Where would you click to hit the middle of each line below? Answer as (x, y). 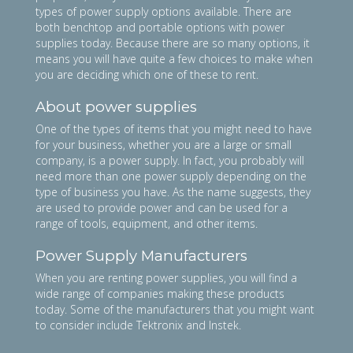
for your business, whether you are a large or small (163, 144)
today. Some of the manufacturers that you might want (175, 309)
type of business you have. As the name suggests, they (173, 191)
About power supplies (116, 106)
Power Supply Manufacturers (141, 255)
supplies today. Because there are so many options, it (173, 43)
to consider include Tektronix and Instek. (140, 325)
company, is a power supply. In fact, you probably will (170, 160)
